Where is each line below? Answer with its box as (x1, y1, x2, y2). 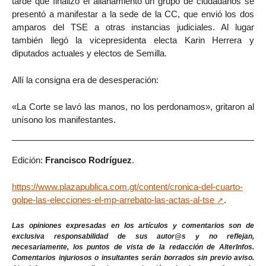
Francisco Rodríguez (45, 155, 132, 166)
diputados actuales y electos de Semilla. (12, 48, 167, 59)
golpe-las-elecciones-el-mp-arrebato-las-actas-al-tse (12, 195, 214, 205)
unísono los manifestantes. (12, 114, 116, 125)
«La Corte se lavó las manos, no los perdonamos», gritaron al (12, 101, 254, 112)
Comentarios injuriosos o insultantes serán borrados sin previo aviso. (12, 254, 254, 262)
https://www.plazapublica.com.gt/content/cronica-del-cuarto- (12, 182, 243, 192)
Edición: (12, 155, 45, 166)
